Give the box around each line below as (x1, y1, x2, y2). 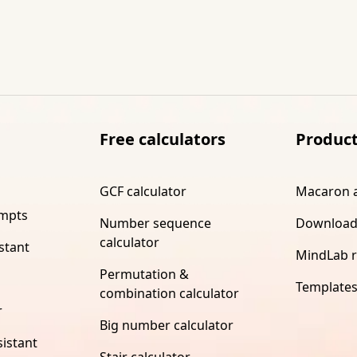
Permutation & (99, 265, 189, 283)
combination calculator (99, 284, 239, 302)
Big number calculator (99, 316, 233, 334)
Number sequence (99, 214, 211, 232)
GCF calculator (99, 182, 186, 200)
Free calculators (99, 127, 226, 150)
